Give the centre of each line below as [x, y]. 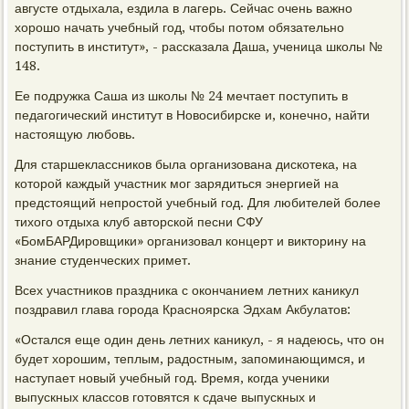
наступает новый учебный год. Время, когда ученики [173, 378]
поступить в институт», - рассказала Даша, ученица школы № [199, 47]
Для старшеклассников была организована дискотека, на [186, 164]
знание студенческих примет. [103, 260]
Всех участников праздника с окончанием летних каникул [187, 290]
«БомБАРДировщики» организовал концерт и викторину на [191, 241]
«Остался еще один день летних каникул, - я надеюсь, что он [200, 340]
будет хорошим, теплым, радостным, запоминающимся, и [190, 359]
